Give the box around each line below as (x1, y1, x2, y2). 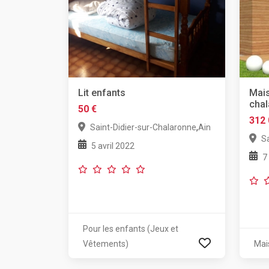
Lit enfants (78, 86, 125, 98)
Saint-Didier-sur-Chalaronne (90, 122, 196, 132)
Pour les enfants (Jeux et (83, 223, 178, 234)
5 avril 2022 (91, 141, 134, 151)
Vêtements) (83, 238, 128, 249)
